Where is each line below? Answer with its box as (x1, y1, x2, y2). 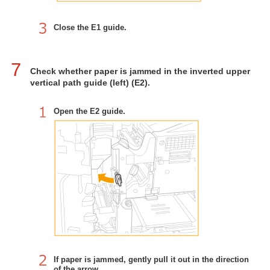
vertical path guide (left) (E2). (30, 77, 150, 87)
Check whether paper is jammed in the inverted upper (30, 66, 250, 76)
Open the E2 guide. (54, 106, 125, 116)
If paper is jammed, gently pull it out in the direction (54, 254, 249, 264)
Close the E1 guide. (54, 22, 127, 32)
